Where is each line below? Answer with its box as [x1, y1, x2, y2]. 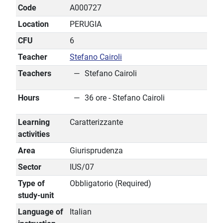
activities [18, 129, 50, 139]
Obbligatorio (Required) [70, 179, 151, 189]
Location [18, 19, 49, 29]
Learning [18, 117, 50, 127]
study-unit [18, 191, 54, 201]
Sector [18, 162, 41, 172]
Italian [70, 207, 92, 217]
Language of [18, 207, 63, 217]
